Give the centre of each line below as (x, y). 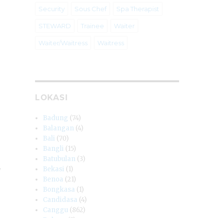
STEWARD (54, 26)
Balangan (59, 128)
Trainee (92, 26)
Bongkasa (59, 190)
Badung (56, 118)
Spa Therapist (137, 9)
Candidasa (60, 200)
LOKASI (51, 98)
